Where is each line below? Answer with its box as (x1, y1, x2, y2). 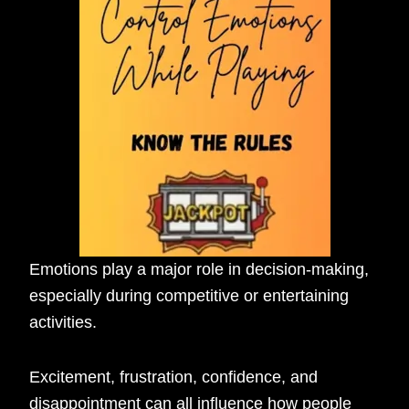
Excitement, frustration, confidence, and (29, 368, 319, 387)
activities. (29, 312, 98, 331)
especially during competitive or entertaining (29, 286, 350, 305)
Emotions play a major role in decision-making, (29, 259, 370, 278)
